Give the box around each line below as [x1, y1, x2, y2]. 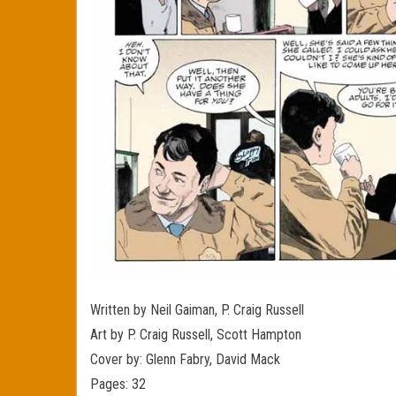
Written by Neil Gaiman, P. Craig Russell [90, 301, 304, 319]
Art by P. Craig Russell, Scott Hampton [90, 326, 301, 344]
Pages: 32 [90, 376, 146, 393]
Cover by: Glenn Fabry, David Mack [90, 351, 280, 369]
